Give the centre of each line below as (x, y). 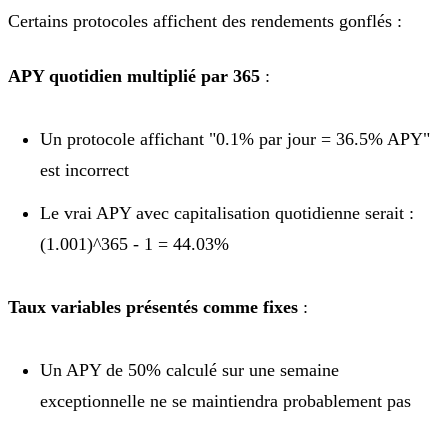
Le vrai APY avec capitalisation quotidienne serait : (227, 212)
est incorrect (84, 169)
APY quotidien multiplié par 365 (134, 75)
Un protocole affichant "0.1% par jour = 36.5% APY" (235, 138)
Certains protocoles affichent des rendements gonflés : (205, 20)
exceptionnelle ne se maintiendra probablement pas (225, 400)
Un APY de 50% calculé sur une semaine (189, 369)
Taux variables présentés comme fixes (153, 306)
